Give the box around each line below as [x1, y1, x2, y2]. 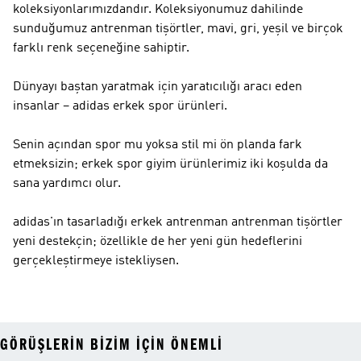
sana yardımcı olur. [13, 177, 121, 190]
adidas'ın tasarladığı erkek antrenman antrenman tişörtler [13, 216, 342, 229]
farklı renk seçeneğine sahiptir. [13, 42, 189, 55]
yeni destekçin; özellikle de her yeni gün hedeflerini [13, 235, 302, 248]
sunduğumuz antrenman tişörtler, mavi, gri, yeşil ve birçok [13, 23, 343, 35]
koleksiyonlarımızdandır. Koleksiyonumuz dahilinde [13, 3, 303, 16]
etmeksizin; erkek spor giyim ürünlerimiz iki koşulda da [13, 158, 328, 171]
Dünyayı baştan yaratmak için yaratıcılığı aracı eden [13, 81, 302, 93]
